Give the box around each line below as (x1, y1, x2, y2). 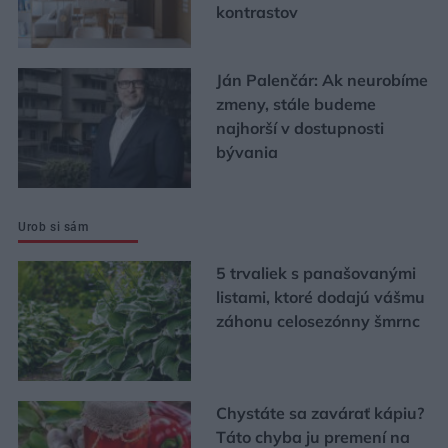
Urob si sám (18, 220, 89, 235)
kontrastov (215, 2, 298, 23)
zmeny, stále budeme (215, 94, 376, 115)
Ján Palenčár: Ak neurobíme (215, 70, 428, 91)
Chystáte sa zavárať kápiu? (215, 403, 424, 424)
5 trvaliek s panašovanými (215, 263, 416, 284)
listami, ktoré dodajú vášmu (215, 287, 425, 308)
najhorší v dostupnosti (215, 118, 384, 139)
